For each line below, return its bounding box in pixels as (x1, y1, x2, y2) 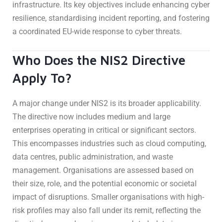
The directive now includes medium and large (12, 111, 170, 121)
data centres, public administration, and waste (12, 152, 173, 162)
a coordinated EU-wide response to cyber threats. (12, 26, 182, 36)
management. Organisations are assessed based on (12, 165, 194, 175)
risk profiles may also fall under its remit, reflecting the (12, 205, 201, 215)
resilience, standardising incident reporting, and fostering (12, 13, 210, 23)
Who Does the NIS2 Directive (12, 52, 185, 67)
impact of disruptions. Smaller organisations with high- (12, 192, 204, 202)
